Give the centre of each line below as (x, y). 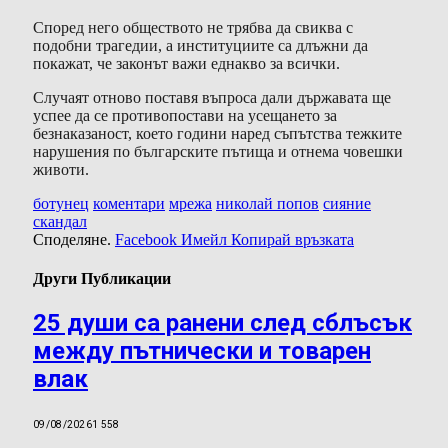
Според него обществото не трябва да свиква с (193, 28)
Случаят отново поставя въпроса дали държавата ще (212, 98)
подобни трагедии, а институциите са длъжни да (200, 46)
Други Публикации (102, 279)
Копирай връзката (292, 239)
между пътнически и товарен (202, 351)
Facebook (146, 239)
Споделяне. (72, 239)
